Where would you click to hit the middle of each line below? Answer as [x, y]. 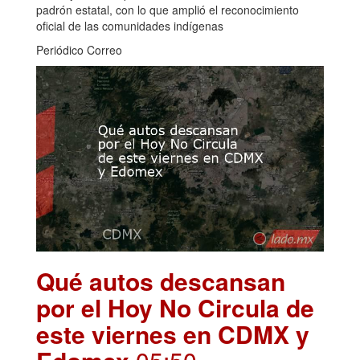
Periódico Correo [79, 50]
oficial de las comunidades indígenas [130, 26]
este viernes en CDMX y [173, 333]
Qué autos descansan [161, 280]
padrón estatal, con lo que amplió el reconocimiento [168, 10]
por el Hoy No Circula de [175, 307]
